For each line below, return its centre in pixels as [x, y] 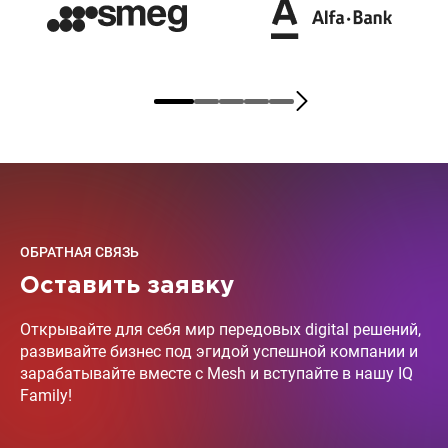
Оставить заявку [127, 286]
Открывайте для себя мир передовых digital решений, [220, 330]
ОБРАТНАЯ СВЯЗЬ [79, 252]
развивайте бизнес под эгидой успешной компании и [219, 352]
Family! [46, 396]
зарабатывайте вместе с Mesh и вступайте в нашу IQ [216, 374]
